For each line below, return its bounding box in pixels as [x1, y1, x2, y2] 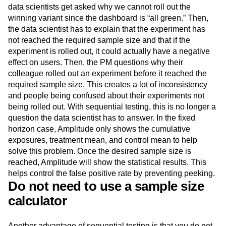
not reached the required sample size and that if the [8, 36, 190, 44]
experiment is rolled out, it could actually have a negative [8, 47, 210, 55]
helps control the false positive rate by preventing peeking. [8, 169, 215, 178]
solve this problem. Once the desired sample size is [8, 147, 191, 155]
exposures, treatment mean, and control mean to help [8, 136, 197, 144]
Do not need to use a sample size [8, 179, 204, 194]
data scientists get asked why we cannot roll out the [8, 3, 191, 11]
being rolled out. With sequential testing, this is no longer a [8, 102, 216, 111]
